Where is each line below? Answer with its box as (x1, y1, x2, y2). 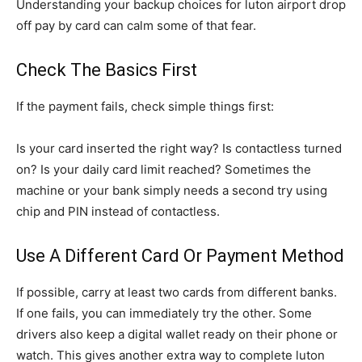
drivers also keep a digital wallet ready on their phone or (16, 326, 338, 342)
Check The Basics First (16, 60, 197, 80)
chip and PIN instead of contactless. (16, 204, 220, 219)
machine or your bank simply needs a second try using (16, 183, 327, 198)
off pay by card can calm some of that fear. (16, 18, 256, 33)
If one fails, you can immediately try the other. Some (16, 305, 312, 321)
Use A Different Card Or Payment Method (16, 246, 344, 266)
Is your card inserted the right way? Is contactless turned (16, 141, 342, 156)
